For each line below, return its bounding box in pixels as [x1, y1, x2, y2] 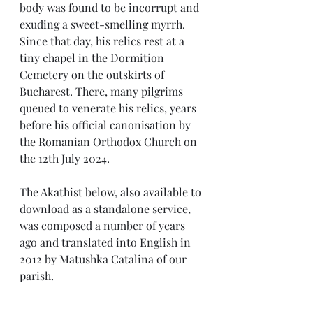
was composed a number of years [20, 218, 188, 233]
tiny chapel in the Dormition [20, 50, 167, 65]
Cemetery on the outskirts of [20, 67, 167, 82]
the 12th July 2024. [20, 151, 110, 166]
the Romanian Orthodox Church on [20, 134, 200, 149]
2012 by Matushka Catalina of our [20, 252, 189, 266]
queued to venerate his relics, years [20, 101, 199, 115]
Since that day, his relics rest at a [20, 34, 187, 48]
